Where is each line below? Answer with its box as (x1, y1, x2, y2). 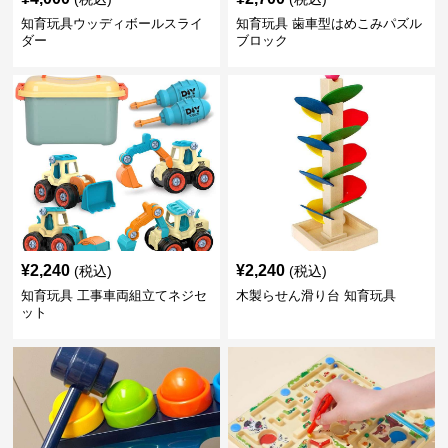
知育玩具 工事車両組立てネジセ (21, 287, 208, 303)
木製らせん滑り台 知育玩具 (235, 287, 396, 303)
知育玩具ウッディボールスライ (21, 15, 204, 31)
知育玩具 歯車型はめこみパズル (235, 15, 422, 31)
